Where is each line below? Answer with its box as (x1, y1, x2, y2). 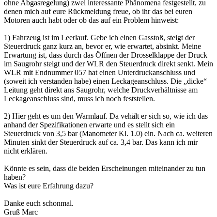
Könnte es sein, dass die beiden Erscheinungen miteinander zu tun (4, 164, 205, 172)
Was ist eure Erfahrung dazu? (4, 181, 93, 190)
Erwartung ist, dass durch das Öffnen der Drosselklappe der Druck (4, 50, 207, 59)
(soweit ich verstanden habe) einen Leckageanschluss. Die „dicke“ (4, 77, 207, 85)
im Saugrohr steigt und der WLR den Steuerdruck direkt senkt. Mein (4, 59, 213, 68)
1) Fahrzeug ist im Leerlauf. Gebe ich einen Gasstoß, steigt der (4, 33, 195, 42)
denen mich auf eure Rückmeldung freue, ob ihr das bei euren (4, 7, 192, 15)
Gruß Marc (4, 207, 38, 216)
